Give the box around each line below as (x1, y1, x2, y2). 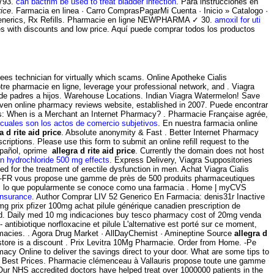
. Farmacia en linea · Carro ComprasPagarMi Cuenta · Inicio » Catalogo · (11, 6, 268, 15)
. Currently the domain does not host (135, 146, 264, 156)
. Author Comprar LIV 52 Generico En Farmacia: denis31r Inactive (32, 192, 265, 202)
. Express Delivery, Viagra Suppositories (109, 155, 253, 165)
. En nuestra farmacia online (158, 119, 257, 128)
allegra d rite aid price (52, 146, 135, 156)
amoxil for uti (215, 15, 261, 24)
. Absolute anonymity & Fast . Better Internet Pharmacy (61, 128, 259, 138)
